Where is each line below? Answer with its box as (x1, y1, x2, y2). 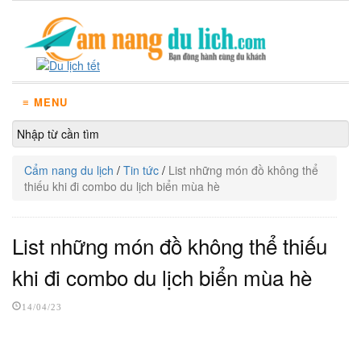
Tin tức (123, 162, 159, 178)
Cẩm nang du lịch (24, 162, 114, 178)
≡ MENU (23, 94, 68, 110)
